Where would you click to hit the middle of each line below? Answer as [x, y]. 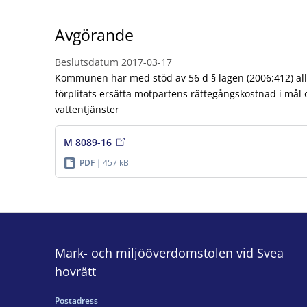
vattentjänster [87, 109]
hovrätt [75, 271]
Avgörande [94, 35]
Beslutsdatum [87, 62]
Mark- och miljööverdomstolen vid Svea [169, 253]
